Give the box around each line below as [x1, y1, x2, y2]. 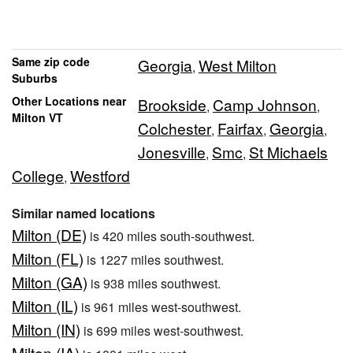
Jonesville [138, 141, 206, 163]
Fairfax [217, 117, 263, 139]
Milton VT [12, 110, 63, 126]
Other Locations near [12, 93, 126, 110]
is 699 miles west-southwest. [80, 321, 243, 340]
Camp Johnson [213, 94, 317, 116]
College [12, 165, 64, 187]
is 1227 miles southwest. [84, 251, 224, 269]
